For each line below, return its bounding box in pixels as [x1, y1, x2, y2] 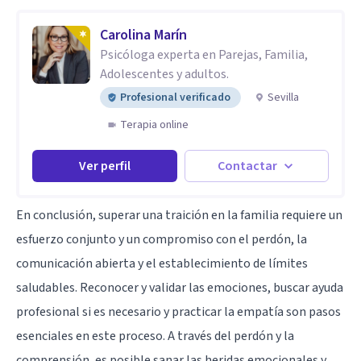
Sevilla [268, 89, 299, 106]
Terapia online [120, 116, 189, 133]
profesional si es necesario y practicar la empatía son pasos [16, 302, 341, 321]
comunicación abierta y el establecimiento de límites [16, 254, 308, 272]
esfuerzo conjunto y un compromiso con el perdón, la [16, 230, 307, 248]
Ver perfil [78, 156, 131, 175]
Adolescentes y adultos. [100, 64, 229, 83]
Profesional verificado [120, 89, 230, 106]
